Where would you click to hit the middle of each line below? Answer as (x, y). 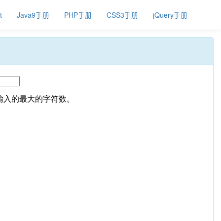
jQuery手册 (170, 15)
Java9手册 (33, 15)
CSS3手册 (122, 15)
